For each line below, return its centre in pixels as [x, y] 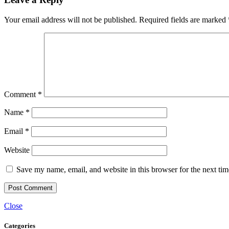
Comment [21, 94]
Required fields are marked [184, 19]
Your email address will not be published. [71, 19]
